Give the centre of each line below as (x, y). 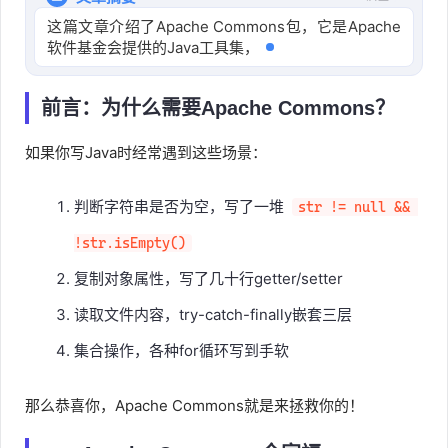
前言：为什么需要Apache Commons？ (218, 129)
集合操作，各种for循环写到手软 (181, 371)
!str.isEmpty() (130, 264)
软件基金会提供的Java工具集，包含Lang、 (224, 47)
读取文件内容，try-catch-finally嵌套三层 (213, 335)
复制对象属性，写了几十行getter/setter (208, 299)
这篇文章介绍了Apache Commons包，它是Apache (224, 26)
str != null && (357, 228)
